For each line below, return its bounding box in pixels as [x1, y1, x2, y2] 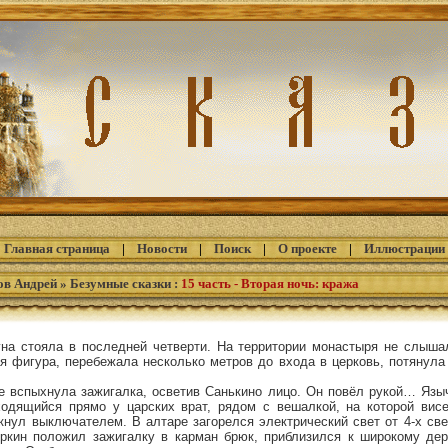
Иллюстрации [363, 241, 445, 256]
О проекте [277, 241, 337, 256]
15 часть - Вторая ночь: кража [181, 276, 359, 291]
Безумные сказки [70, 276, 171, 291]
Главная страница [3, 241, 110, 256]
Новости [136, 241, 187, 256]
